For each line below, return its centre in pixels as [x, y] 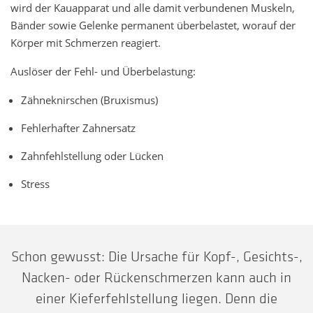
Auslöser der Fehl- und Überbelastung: [103, 72]
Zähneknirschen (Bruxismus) [89, 100]
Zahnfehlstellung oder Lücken [92, 156]
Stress [35, 184]
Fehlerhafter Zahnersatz [78, 128]
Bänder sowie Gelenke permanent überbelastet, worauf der [153, 26]
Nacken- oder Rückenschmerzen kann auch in [156, 277]
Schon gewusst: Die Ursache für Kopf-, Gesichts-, [156, 256]
